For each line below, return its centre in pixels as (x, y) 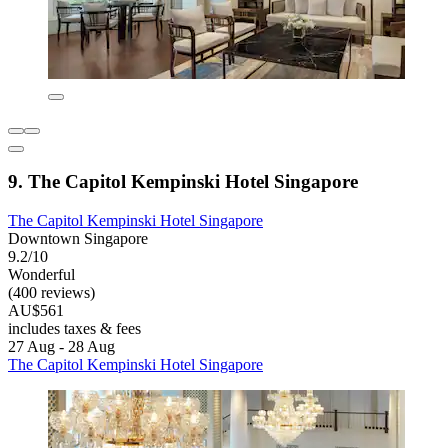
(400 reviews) (51, 293)
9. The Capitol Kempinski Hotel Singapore (183, 182)
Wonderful (41, 275)
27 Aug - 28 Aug (61, 347)
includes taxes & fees (74, 329)
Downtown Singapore (78, 239)
